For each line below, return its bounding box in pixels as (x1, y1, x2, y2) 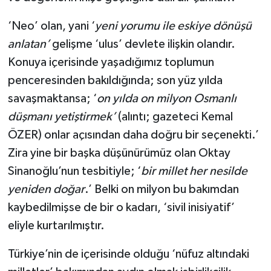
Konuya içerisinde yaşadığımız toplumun (7, 56, 214, 69)
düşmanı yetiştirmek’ (7, 111, 116, 123)
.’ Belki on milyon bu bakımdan (84, 183, 239, 196)
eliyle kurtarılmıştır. (7, 220, 105, 232)
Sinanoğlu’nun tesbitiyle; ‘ (7, 165, 141, 178)
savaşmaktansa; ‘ (7, 93, 97, 105)
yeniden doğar (7, 183, 85, 196)
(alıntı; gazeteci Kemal (115, 111, 233, 123)
